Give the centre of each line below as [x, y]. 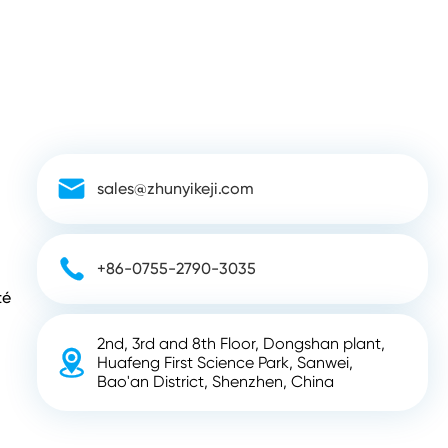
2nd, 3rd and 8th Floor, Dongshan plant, [240, 343]
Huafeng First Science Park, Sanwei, [224, 362]
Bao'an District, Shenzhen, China [215, 381]
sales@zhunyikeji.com [175, 188]
